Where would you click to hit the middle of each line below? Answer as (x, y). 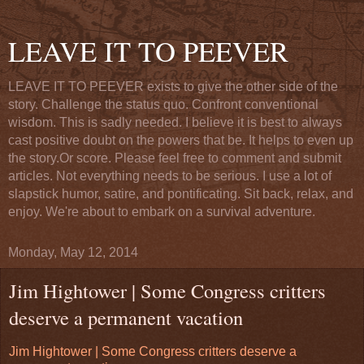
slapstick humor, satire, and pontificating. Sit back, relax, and (181, 194)
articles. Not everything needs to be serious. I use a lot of (170, 176)
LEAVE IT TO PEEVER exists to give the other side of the (173, 87)
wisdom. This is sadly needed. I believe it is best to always (175, 122)
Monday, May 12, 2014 (73, 252)
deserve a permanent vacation (126, 317)
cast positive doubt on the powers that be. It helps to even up (181, 140)
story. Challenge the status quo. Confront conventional (163, 104)
